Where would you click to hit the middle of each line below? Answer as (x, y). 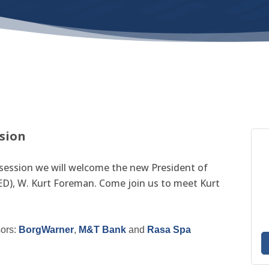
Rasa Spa (169, 229)
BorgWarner (47, 229)
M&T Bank (103, 229)
